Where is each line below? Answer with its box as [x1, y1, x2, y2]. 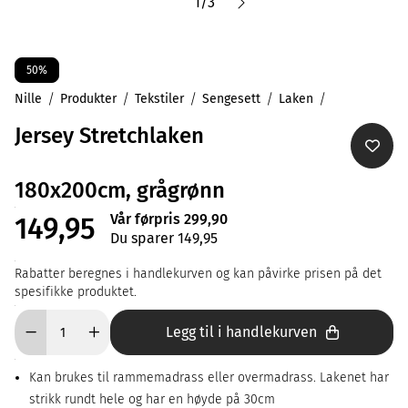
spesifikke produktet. [15, 284, 137, 300]
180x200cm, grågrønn [15, 178, 225, 203]
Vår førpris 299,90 [110, 210, 228, 228]
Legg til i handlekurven [165, 323, 317, 341]
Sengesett [202, 91, 260, 107]
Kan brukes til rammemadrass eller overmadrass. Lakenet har [29, 370, 389, 385]
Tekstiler [135, 91, 184, 107]
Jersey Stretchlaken [15, 123, 204, 148]
